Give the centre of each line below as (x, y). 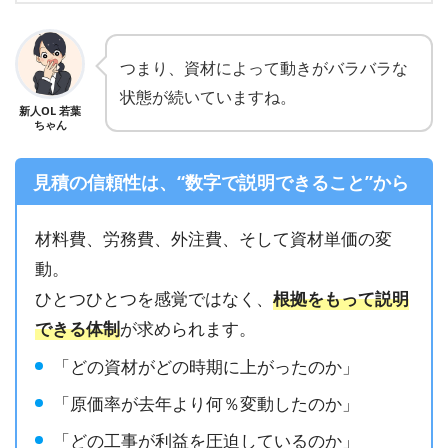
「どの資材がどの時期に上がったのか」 (206, 367)
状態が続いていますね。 (208, 97)
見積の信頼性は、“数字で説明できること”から (220, 181)
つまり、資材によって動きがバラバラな (264, 68)
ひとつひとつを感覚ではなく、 (154, 298)
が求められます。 (188, 328)
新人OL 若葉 (50, 111)
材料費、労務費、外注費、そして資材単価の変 (214, 238)
